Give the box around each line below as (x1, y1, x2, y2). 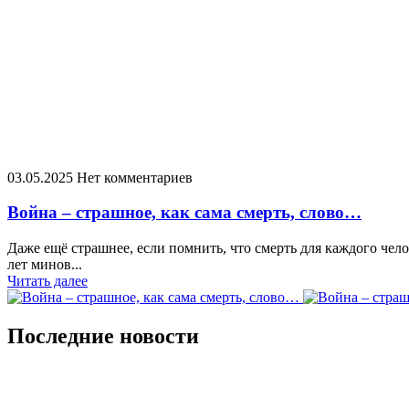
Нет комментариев (77, 169, 193, 185)
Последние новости (7, 323, 199, 348)
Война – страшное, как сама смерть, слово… (7, 203, 362, 223)
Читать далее (7, 272, 88, 288)
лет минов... (7, 256, 82, 272)
